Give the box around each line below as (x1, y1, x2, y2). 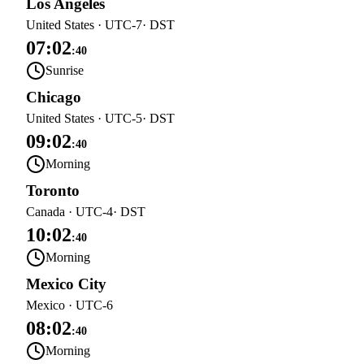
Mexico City (26, 275, 106, 292)
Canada (26, 205, 65, 219)
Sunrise (45, 63, 84, 77)
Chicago (26, 89, 81, 106)
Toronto (26, 182, 80, 199)
